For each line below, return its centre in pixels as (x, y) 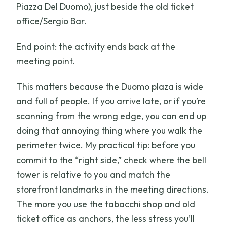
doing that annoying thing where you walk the (109, 130)
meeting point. (46, 61)
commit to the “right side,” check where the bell (111, 160)
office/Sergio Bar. (52, 21)
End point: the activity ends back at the (96, 46)
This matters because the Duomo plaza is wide (110, 86)
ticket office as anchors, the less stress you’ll (106, 218)
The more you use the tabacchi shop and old (106, 204)
